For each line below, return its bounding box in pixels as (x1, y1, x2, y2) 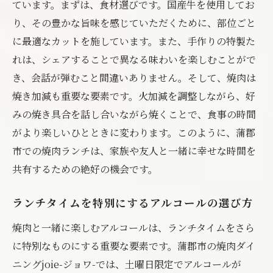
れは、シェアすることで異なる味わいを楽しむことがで (12, 52, 256, 66)
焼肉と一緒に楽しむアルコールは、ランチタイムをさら (12, 221, 255, 235)
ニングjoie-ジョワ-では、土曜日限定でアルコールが (12, 257, 241, 271)
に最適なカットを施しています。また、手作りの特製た (12, 34, 255, 48)
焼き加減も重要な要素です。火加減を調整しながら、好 (12, 89, 255, 103)
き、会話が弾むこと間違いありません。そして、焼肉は (12, 71, 256, 85)
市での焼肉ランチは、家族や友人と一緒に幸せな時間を (12, 144, 256, 158)
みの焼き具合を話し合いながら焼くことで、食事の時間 (12, 107, 256, 121)
